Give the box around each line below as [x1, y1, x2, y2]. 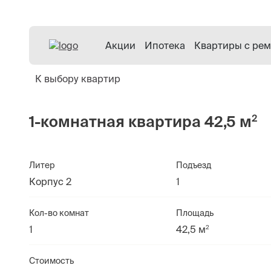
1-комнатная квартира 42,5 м [29, 113, 252, 130]
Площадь [176, 208, 214, 218]
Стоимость [29, 256, 74, 266]
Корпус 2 [29, 176, 71, 187]
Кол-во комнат [29, 208, 89, 218]
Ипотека [145, 40, 185, 51]
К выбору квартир [35, 73, 120, 84]
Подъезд [176, 160, 212, 170]
